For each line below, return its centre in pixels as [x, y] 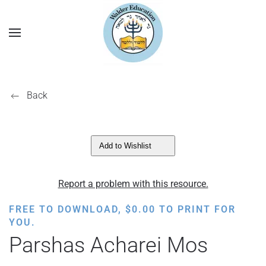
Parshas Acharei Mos [108, 245]
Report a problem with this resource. [133, 184]
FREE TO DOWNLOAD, [67, 209]
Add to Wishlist [125, 146]
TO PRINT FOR [196, 209]
